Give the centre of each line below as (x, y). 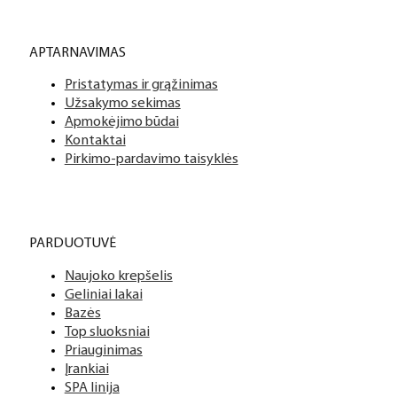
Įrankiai (86, 369)
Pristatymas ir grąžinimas (141, 85)
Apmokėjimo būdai (121, 122)
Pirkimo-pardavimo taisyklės (151, 160)
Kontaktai (95, 141)
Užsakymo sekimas (122, 104)
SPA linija (92, 388)
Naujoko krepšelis (118, 276)
